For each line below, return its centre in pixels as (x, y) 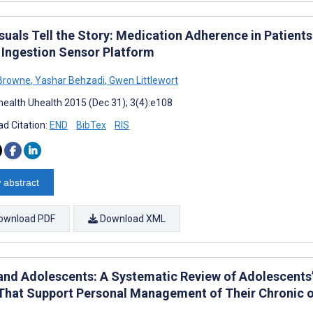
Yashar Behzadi (69, 80)
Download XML (132, 218)
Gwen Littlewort (143, 80)
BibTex (91, 125)
